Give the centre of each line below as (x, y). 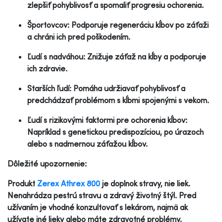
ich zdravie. (47, 68)
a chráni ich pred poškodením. (79, 36)
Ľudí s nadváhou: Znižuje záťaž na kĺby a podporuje (117, 56)
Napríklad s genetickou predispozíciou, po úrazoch (115, 132)
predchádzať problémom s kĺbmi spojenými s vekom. (118, 100)
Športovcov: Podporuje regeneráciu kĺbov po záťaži (118, 25)
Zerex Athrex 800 (69, 183)
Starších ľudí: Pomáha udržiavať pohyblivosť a (106, 88)
